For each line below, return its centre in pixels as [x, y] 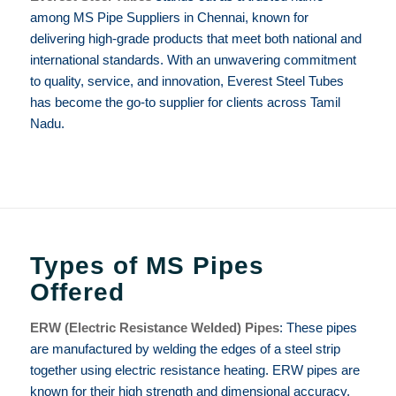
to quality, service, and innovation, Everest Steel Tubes [187, 81]
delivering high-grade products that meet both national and [195, 39]
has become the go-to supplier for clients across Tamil [185, 103]
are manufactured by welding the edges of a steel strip [185, 348]
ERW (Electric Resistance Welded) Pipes [154, 327]
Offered [77, 293]
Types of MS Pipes [147, 266]
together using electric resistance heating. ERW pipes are [194, 369]
